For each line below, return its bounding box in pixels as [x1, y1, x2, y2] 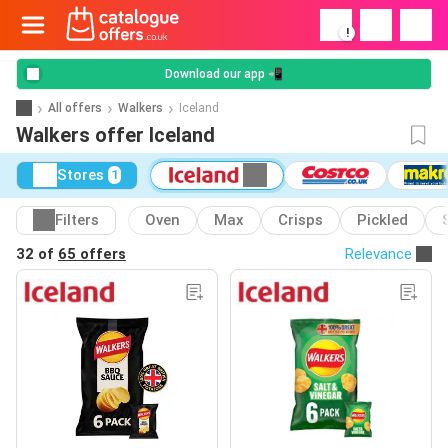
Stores [57, 166, 104, 185]
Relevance [345, 244, 412, 263]
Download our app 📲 [165, 67, 283, 81]
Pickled [357, 211, 408, 230]
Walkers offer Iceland [16, 123, 215, 147]
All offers [48, 100, 102, 115]
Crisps [278, 211, 323, 230]
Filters [55, 211, 99, 230]
